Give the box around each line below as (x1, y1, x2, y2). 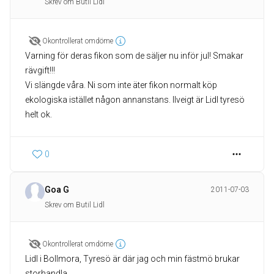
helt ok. (25, 109, 52, 119)
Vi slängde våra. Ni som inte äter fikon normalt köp (25, 80, 217, 90)
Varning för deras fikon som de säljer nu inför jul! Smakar (25, 51, 243, 61)
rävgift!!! (25, 65, 55, 75)
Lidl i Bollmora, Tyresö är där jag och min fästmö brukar (25, 254, 240, 264)
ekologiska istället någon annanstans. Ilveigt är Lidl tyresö (25, 95, 245, 105)
